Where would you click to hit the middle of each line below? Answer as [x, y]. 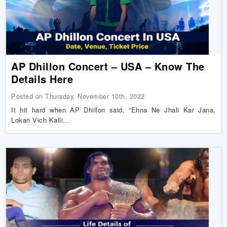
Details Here [42, 79]
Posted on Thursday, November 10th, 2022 [78, 96]
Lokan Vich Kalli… [41, 120]
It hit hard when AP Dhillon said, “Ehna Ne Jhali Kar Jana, [113, 110]
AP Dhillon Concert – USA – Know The [108, 66]
